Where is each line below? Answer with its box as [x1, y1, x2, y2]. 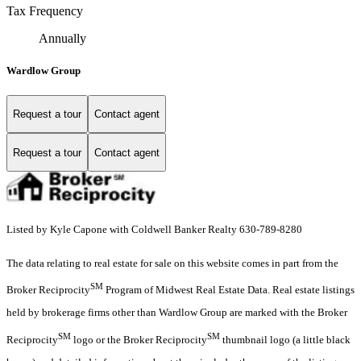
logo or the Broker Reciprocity [71, 333, 207, 346]
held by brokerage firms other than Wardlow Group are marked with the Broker [6, 306, 347, 319]
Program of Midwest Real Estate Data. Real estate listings [103, 284, 355, 297]
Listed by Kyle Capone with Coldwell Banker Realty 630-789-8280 [6, 223, 302, 236]
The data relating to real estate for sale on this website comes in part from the [6, 257, 338, 270]
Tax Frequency [6, 4, 83, 19]
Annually [39, 31, 86, 46]
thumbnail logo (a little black [220, 333, 351, 346]
